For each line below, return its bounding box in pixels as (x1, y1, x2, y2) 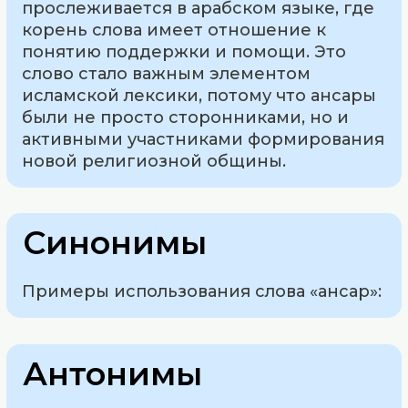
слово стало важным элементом (22, 63, 311, 84)
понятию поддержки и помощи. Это (22, 41, 347, 62)
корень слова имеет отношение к (22, 19, 327, 40)
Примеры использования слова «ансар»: (22, 281, 382, 302)
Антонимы (23, 354, 203, 394)
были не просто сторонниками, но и (22, 107, 350, 127)
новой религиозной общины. (22, 150, 287, 171)
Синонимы (23, 223, 208, 263)
